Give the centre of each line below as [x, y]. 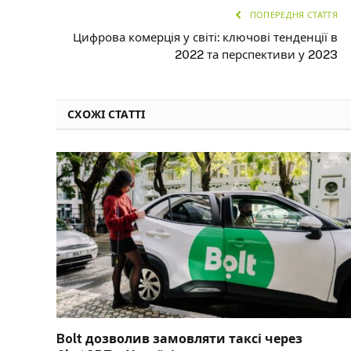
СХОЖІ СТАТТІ [107, 115]
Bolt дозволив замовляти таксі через [179, 338]
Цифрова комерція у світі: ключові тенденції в [205, 38]
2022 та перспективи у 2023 [256, 55]
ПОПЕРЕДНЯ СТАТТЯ [292, 15]
